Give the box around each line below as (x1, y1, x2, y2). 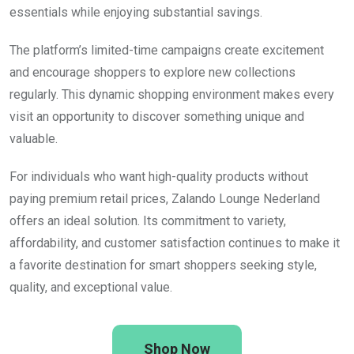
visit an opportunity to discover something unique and (9, 108, 304, 124)
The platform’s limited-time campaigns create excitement (9, 42, 324, 58)
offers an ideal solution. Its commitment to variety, (9, 213, 286, 228)
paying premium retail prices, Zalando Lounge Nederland (9, 190, 320, 206)
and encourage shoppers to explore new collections (9, 64, 296, 80)
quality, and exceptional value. (9, 279, 172, 295)
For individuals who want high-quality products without (9, 168, 308, 184)
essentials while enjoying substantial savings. (9, 4, 262, 20)
